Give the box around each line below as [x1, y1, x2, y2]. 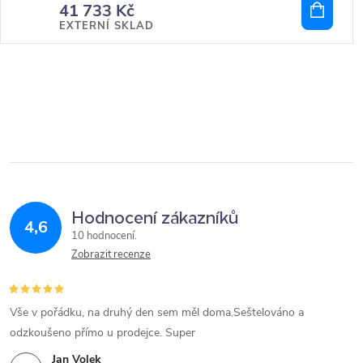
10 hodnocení [71, 228, 137, 243]
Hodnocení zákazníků [71, 203, 238, 228]
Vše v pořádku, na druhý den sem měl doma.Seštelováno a [10, 305, 304, 320]
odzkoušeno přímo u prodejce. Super [10, 325, 195, 340]
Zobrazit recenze [71, 247, 151, 262]
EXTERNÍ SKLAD [59, 19, 154, 33]
